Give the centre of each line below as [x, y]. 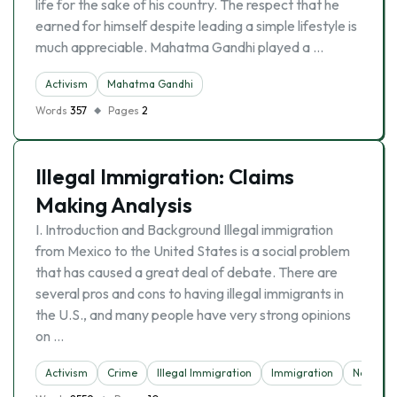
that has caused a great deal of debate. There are [187, 272]
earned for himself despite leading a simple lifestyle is [196, 26]
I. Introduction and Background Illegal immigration [184, 230]
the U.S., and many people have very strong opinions [193, 315]
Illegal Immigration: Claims [165, 176]
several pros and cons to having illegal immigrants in [190, 293]
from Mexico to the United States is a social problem [193, 251]
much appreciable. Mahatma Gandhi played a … [179, 47]
